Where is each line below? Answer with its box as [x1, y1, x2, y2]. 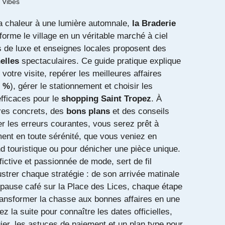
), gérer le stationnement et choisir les [10, 81, 153, 91]
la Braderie [132, 19, 176, 28]
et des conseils [110, 106, 169, 116]
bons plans [66, 106, 110, 116]
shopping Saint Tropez [61, 94, 151, 103]
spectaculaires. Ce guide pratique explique [19, 56, 181, 66]
